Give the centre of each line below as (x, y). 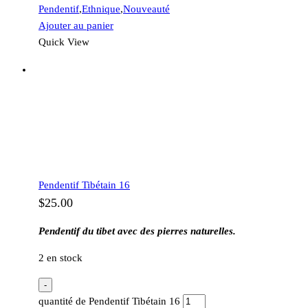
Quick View (64, 42)
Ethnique (101, 9)
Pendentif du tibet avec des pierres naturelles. (137, 231)
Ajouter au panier (76, 25)
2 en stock (60, 257)
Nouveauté (146, 9)
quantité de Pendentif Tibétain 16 (109, 301)
